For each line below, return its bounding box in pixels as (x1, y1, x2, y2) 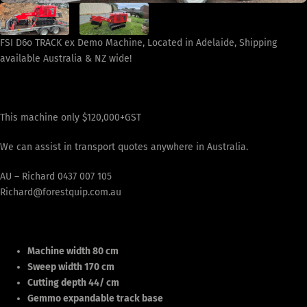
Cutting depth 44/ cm (27, 276, 119, 288)
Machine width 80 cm (27, 245, 119, 257)
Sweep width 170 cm (27, 260, 114, 273)
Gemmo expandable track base (27, 292, 163, 304)
